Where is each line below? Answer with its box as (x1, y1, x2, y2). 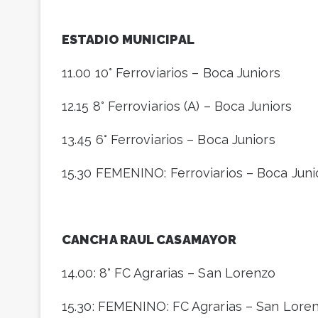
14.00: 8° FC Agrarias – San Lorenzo (62, 265, 276, 281)
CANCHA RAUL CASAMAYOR (62, 232, 237, 248)
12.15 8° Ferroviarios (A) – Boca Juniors (62, 99, 292, 114)
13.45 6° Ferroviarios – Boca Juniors (62, 132, 275, 148)
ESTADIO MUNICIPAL (62, 32, 194, 48)
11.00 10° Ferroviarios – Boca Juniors (62, 65, 280, 81)
